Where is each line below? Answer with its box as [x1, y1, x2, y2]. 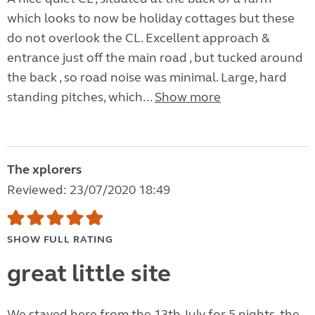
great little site [7, 259, 171, 289]
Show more [155, 89, 221, 105]
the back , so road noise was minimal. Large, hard [7, 70, 287, 86]
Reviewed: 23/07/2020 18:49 [7, 182, 170, 198]
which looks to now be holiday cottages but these [7, 11, 295, 27]
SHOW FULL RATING [7, 233, 113, 246]
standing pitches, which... [7, 89, 155, 105]
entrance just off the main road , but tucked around [7, 50, 303, 66]
